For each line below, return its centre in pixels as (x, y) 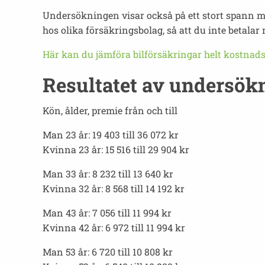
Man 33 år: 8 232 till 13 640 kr (108, 174)
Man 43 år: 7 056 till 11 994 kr (107, 213)
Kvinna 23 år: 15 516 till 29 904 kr (116, 149)
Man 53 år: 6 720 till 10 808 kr (108, 252)
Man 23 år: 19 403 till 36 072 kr (111, 135)
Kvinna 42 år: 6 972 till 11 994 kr (114, 227)
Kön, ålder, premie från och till (110, 110)
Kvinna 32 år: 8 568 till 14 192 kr (114, 188)
